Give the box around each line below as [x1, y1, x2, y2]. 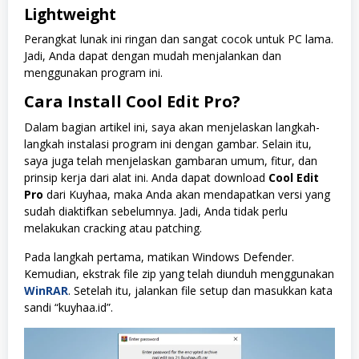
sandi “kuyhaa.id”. [24, 299, 113, 315]
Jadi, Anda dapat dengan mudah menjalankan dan [24, 47, 281, 63]
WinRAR [24, 282, 68, 298]
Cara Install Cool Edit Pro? [24, 90, 240, 112]
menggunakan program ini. [24, 64, 163, 80]
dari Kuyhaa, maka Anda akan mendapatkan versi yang [43, 186, 330, 202]
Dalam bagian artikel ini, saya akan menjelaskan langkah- [24, 119, 320, 135]
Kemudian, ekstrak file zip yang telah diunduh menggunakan [24, 265, 334, 281]
